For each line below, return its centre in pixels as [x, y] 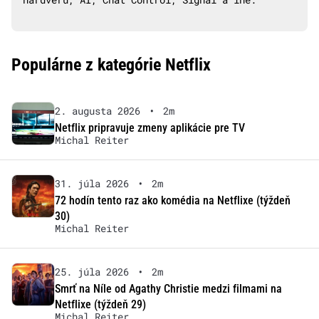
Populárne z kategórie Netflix [111, 64]
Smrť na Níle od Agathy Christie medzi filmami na [168, 288]
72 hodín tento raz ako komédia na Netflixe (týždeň [172, 200]
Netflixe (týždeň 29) [100, 304]
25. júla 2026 [91, 271]
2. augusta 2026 [97, 110]
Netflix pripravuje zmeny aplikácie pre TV [150, 127]
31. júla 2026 [91, 183]
